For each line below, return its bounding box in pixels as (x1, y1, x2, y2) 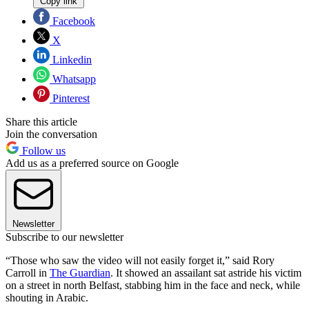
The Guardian (50, 266, 110, 279)
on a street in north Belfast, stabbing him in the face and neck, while (6, 279, 300, 291)
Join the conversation (6, 128, 97, 140)
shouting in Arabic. (6, 291, 88, 303)
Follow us (19, 144, 66, 157)
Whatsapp (50, 72, 96, 85)
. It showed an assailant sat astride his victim (110, 266, 301, 279)
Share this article (6, 115, 77, 128)
